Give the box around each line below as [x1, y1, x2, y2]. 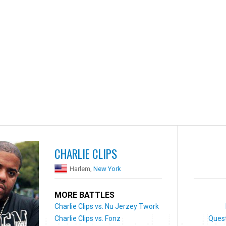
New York [93, 164, 122, 173]
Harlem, [70, 164, 94, 173]
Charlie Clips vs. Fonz [54, 214, 121, 222]
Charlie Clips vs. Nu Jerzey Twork [54, 202, 159, 210]
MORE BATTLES [54, 190, 115, 200]
